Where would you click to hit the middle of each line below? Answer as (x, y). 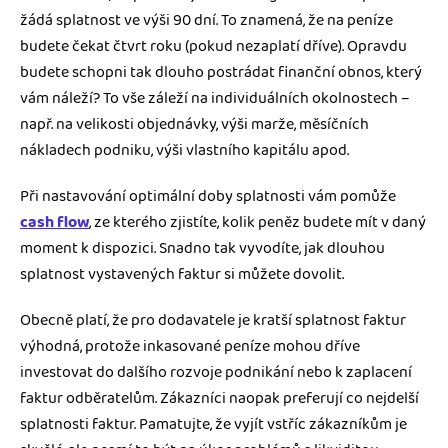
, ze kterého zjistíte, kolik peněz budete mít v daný (257, 222)
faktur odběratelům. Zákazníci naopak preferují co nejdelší (219, 398)
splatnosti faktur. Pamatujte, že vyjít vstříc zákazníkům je (213, 424)
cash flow (54, 222)
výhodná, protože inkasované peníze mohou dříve (190, 346)
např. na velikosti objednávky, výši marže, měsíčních (194, 124)
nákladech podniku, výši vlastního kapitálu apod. (184, 150)
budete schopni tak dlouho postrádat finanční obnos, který (221, 72)
